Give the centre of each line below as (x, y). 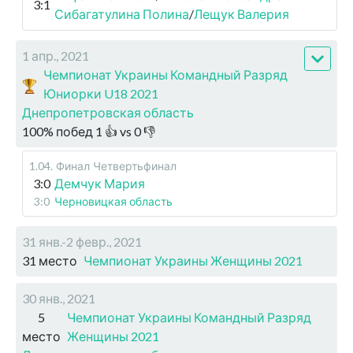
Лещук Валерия (242, 14)
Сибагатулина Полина (122, 14)
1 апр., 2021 (56, 56)
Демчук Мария (100, 184)
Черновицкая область (113, 202)
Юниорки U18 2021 (101, 94)
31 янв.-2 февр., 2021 (82, 242)
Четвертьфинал (135, 166)
